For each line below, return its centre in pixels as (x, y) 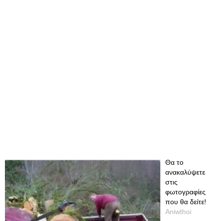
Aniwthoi (178, 212)
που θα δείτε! (186, 202)
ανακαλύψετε (185, 172)
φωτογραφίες (185, 192)
